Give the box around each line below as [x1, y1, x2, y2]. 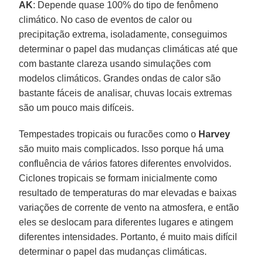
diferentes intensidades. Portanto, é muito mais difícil [19, 231, 238, 242]
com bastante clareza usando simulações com [19, 58, 211, 69]
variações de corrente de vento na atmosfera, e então [19, 202, 240, 213]
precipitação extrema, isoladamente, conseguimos [19, 29, 228, 39]
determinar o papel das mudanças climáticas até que [19, 43, 238, 54]
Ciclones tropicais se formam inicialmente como [19, 173, 218, 183]
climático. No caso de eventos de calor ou [19, 14, 193, 25]
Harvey [198, 129, 231, 139]
